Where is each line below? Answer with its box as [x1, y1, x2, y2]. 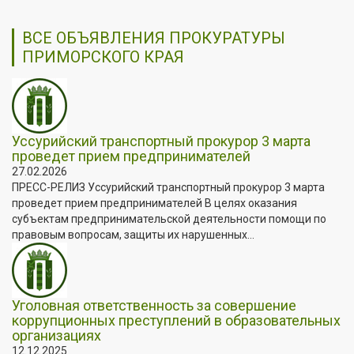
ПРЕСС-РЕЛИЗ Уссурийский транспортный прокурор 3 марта [12, 180, 325, 194]
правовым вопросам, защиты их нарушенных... [12, 228, 254, 241]
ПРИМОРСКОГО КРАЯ [22, 47, 184, 66]
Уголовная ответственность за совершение [12, 296, 296, 314]
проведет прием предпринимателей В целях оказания [12, 196, 297, 209]
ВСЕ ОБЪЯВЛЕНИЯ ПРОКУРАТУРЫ [22, 28, 285, 47]
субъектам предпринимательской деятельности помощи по [12, 212, 326, 225]
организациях [12, 326, 101, 344]
